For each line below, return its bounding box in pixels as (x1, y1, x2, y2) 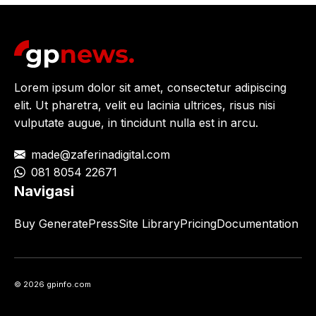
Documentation (217, 216, 298, 231)
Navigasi (14, 182, 74, 200)
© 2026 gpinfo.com (14, 279, 91, 289)
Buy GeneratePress (14, 216, 119, 231)
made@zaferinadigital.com (31, 147, 170, 162)
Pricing (180, 216, 217, 231)
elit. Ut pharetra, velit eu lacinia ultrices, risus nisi (14, 97, 275, 112)
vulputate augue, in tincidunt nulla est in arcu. (14, 115, 258, 130)
